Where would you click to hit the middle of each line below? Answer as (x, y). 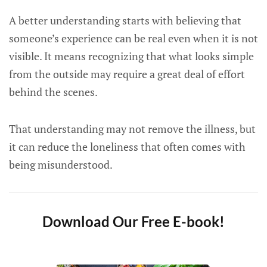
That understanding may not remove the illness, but (132, 129)
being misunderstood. (61, 164)
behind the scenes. (53, 92)
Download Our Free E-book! (133, 221)
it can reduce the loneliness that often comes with (127, 147)
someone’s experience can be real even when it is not (133, 38)
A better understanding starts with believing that (125, 20)
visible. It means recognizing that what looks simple (131, 56)
